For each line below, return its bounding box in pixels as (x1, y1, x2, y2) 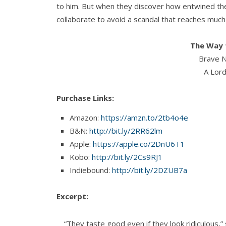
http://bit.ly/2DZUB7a (112, 165, 187, 176)
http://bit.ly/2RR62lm (89, 126, 162, 136)
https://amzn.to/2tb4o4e (101, 112, 188, 123)
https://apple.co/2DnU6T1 (93, 139, 185, 149)
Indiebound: (70, 165, 112, 176)
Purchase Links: (56, 93, 118, 103)
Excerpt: (56, 191, 88, 202)
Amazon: (70, 112, 101, 123)
